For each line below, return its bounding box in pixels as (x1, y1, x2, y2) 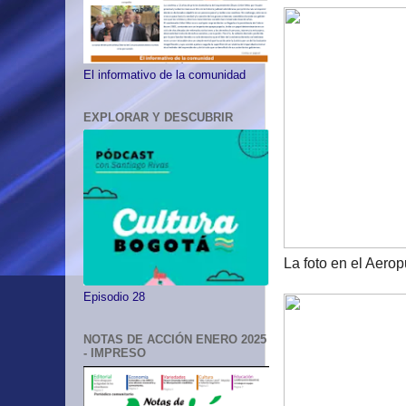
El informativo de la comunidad (83, 68, 246, 82)
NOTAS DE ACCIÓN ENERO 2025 (83, 333, 266, 347)
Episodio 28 (83, 291, 145, 304)
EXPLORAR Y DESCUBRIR (83, 110, 233, 124)
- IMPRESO (83, 346, 146, 361)
